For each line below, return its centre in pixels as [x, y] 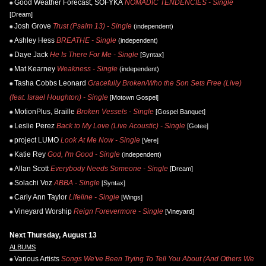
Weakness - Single [87, 69]
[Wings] [131, 197]
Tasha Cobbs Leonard [50, 83]
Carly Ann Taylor [41, 197]
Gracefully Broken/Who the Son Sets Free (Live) [165, 83]
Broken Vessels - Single [115, 112]
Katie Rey [30, 155]
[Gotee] [197, 126]
